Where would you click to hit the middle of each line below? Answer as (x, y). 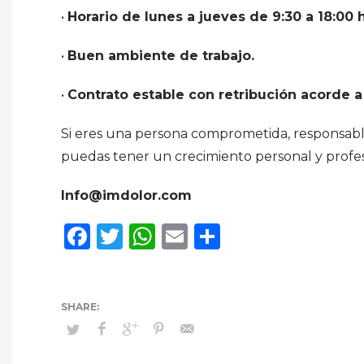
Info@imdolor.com (126, 195)
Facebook (153, 236)
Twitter (169, 236)
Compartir (287, 236)
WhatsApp (224, 236)
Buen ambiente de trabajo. (161, 56)
